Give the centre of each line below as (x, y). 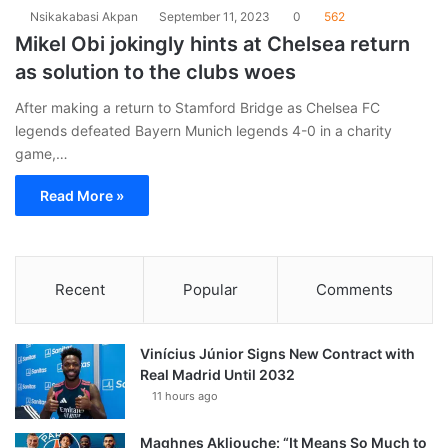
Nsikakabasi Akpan (84, 16)
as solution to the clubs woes (155, 71)
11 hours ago (185, 395)
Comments (355, 289)
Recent (79, 289)
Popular (210, 289)
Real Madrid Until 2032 (217, 374)
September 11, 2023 (214, 16)
